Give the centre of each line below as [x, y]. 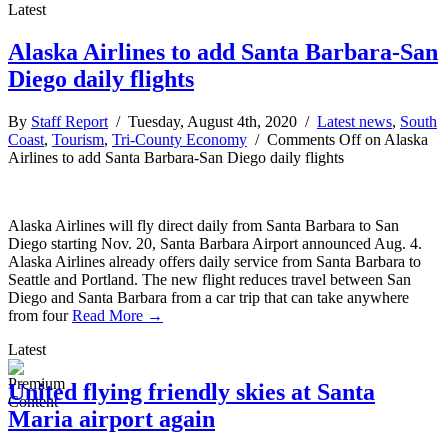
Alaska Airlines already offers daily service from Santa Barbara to [214, 261]
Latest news [354, 121]
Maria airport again [111, 418]
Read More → [117, 315]
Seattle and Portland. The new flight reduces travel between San [209, 279]
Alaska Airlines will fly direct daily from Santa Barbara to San [203, 225]
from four [40, 315]
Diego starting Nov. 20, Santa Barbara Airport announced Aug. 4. [215, 243]
